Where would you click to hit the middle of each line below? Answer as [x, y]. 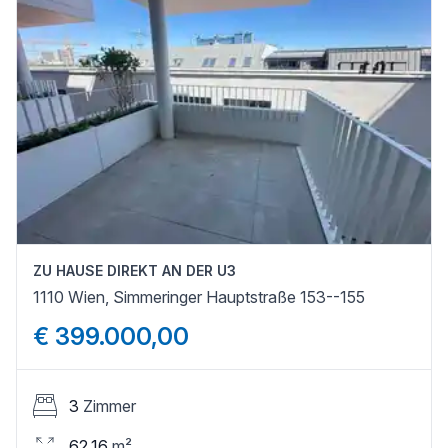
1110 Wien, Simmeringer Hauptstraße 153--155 [199, 296]
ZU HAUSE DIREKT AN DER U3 [134, 270]
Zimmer [109, 405]
